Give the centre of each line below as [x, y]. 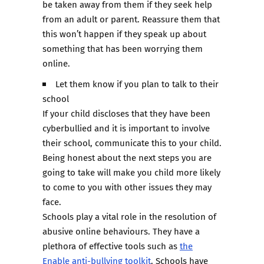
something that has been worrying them [123, 48]
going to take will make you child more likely [131, 172]
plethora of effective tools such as [111, 246]
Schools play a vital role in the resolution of [129, 216]
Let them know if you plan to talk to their [137, 84]
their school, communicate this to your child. [132, 143]
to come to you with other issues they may [127, 187]
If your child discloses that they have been [126, 113]
